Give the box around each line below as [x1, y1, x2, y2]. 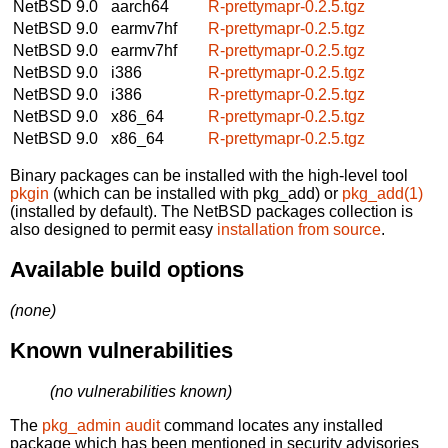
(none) [10, 301, 56, 319]
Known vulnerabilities [10, 338, 233, 364]
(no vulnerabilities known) [50, 382, 232, 400]
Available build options [10, 257, 244, 283]
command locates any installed [160, 416, 383, 434]
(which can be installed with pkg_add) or [49, 184, 342, 202]
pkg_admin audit [42, 416, 160, 434]
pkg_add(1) [342, 184, 423, 202]
